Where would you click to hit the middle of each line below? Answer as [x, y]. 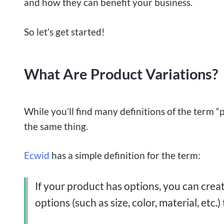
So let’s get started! [64, 32]
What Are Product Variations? [121, 74]
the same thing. [56, 126]
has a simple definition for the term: [125, 155]
